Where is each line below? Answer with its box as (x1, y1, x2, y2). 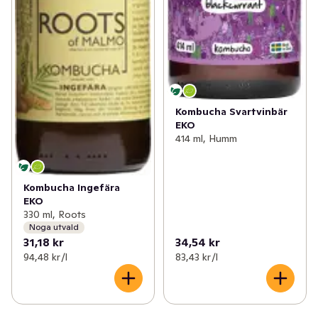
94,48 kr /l (23, 250, 67, 263)
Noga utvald (29, 221, 79, 233)
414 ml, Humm (175, 131, 237, 145)
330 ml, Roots (23, 207, 86, 221)
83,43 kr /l (175, 250, 218, 263)
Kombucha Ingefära (23, 180, 120, 194)
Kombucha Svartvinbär (175, 104, 287, 118)
